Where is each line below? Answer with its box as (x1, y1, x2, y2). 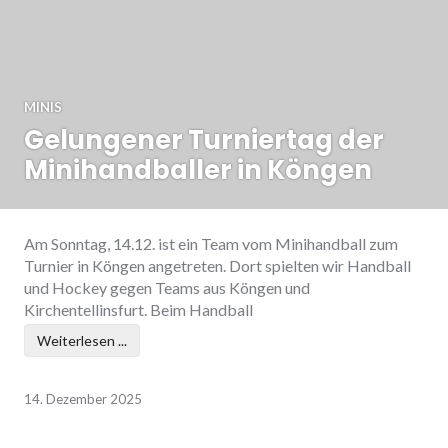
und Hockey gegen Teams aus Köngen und (24, 277, 310, 297)
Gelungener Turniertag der (24, 121, 384, 158)
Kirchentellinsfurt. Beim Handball (24, 299, 253, 319)
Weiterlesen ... (37, 331, 127, 349)
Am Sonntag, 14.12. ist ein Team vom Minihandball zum (24, 233, 398, 253)
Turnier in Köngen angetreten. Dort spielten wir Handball (24, 255, 411, 275)
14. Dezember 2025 (24, 390, 142, 407)
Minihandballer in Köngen (24, 151, 372, 188)
